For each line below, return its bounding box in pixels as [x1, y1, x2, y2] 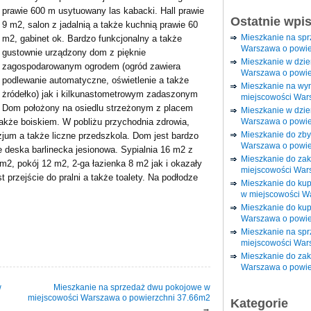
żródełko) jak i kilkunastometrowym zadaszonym [2, 89, 198, 99]
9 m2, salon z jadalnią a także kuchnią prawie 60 [2, 19, 198, 30]
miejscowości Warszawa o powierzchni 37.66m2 [28, 292, 210, 303]
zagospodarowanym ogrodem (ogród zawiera [2, 61, 180, 72]
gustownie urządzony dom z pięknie [2, 47, 146, 58]
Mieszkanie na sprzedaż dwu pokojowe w [53, 282, 210, 292]
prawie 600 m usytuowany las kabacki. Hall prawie [2, 6, 204, 16]
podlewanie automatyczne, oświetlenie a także [2, 75, 189, 85]
